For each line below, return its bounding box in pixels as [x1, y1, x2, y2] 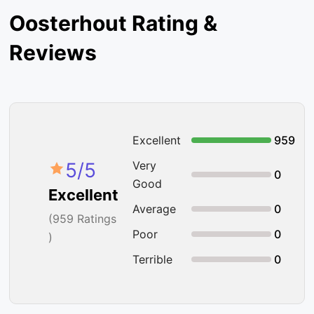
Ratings [74, 212, 117, 226]
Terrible [132, 252, 173, 266]
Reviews [9, 39, 97, 65]
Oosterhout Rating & [9, 10, 218, 36]
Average [132, 201, 177, 216]
